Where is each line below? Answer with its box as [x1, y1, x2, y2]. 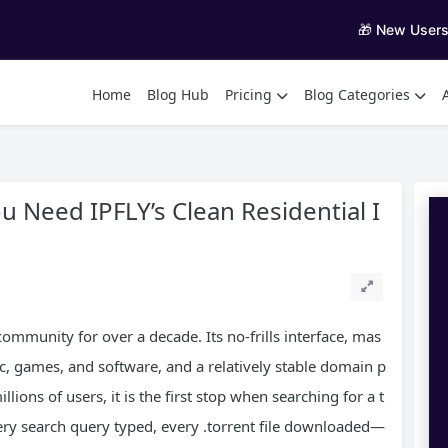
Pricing [225, 84, 272, 104]
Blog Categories [304, 84, 410, 104]
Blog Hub [147, 84, 209, 104]
